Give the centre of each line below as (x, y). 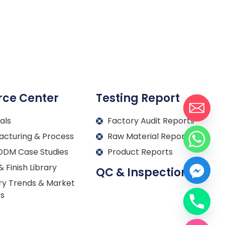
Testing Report (138, 98)
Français (130, 211)
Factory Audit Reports (151, 121)
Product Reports (140, 152)
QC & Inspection (142, 172)
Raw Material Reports (150, 136)
